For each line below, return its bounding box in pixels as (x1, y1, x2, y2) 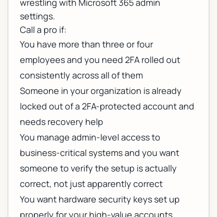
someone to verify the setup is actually (20, 162, 177, 174)
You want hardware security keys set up (20, 193, 180, 205)
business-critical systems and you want (20, 147, 179, 159)
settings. (20, 10, 55, 22)
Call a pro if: (20, 24, 66, 36)
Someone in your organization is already (20, 85, 182, 97)
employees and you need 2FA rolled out (20, 54, 180, 66)
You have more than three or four (20, 38, 153, 50)
